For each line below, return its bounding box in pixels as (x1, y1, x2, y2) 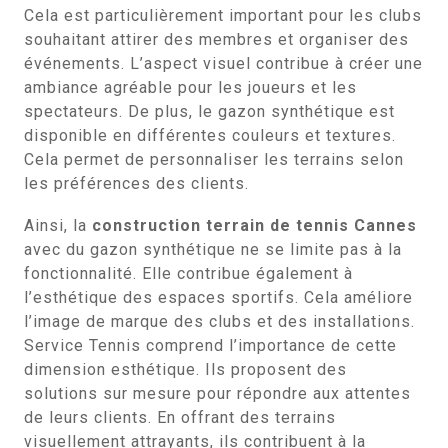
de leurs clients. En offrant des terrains (24, 408, 336, 427)
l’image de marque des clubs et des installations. (24, 312, 415, 331)
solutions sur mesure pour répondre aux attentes (24, 384, 411, 403)
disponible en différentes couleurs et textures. (24, 126, 396, 145)
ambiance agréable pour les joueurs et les (24, 78, 357, 97)
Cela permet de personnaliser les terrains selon (24, 150, 404, 169)
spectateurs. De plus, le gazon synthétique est (24, 102, 395, 121)
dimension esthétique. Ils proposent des (24, 360, 347, 379)
